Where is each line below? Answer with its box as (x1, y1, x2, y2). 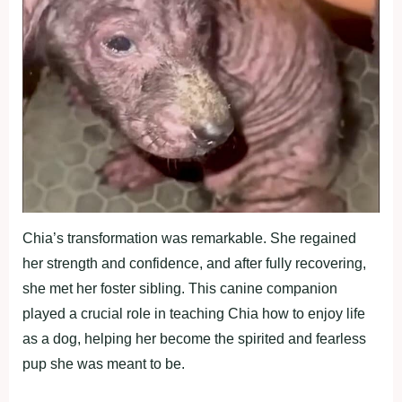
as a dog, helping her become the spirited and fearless (22, 331, 366, 347)
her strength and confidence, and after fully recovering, (22, 256, 366, 272)
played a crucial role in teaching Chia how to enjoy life (22, 306, 365, 322)
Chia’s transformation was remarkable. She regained (22, 231, 356, 247)
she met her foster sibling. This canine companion (22, 281, 337, 297)
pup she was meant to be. (22, 356, 185, 372)
